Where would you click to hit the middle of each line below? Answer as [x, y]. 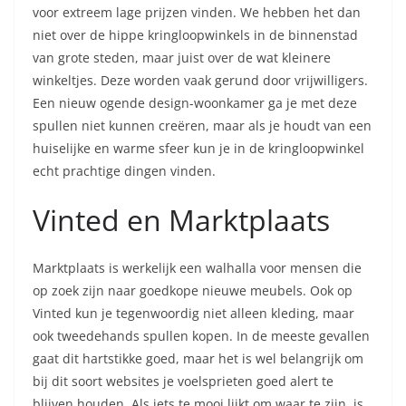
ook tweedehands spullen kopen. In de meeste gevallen [201, 335]
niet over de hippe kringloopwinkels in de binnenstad [195, 34]
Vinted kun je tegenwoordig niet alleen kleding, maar [193, 313]
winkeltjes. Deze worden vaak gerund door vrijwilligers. [200, 80]
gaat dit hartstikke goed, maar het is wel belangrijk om [198, 358]
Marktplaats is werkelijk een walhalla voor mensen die [197, 267]
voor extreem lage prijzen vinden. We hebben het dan [197, 12]
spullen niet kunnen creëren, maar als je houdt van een [202, 125]
